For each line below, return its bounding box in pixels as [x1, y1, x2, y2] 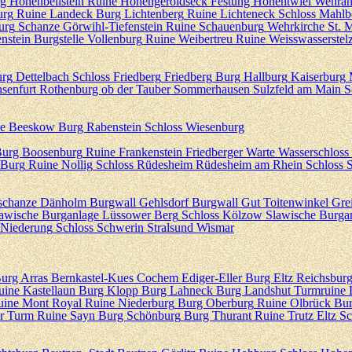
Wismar [196, 221, 234, 234]
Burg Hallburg [215, 70, 288, 83]
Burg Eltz [245, 271, 293, 284]
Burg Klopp [79, 284, 138, 297]
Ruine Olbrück [257, 296, 331, 310]
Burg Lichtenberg [96, 7, 184, 20]
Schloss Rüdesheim [96, 158, 192, 171]
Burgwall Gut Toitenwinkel [192, 196, 328, 209]
